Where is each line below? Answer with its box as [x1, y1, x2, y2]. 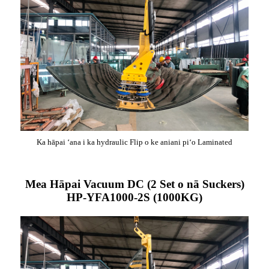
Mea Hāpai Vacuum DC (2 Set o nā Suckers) [25, 178, 244, 190]
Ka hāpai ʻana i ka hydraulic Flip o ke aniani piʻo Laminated [37, 138, 232, 147]
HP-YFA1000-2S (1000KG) [67, 191, 202, 204]
